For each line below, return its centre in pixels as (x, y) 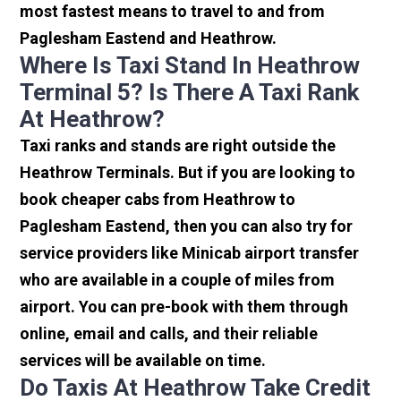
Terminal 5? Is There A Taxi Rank (190, 93)
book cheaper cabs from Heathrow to (158, 200)
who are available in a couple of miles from (178, 280)
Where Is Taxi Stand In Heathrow (190, 66)
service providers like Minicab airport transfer (190, 253)
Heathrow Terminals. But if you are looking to (188, 173)
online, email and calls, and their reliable (169, 334)
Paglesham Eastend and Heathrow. (149, 38)
